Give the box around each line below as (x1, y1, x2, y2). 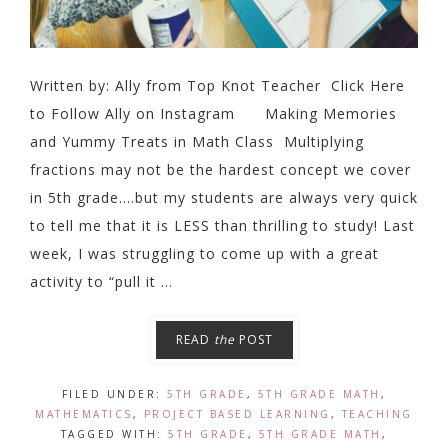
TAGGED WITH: (60, 427, 169, 441)
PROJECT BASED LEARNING (143, 407, 331, 421)
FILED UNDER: (61, 387, 168, 401)
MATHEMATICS (35, 407, 133, 421)
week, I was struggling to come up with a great (30, 244, 379, 263)
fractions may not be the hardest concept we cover (30, 160, 411, 179)
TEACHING (341, 407, 413, 421)
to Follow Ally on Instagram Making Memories (30, 104, 397, 123)
